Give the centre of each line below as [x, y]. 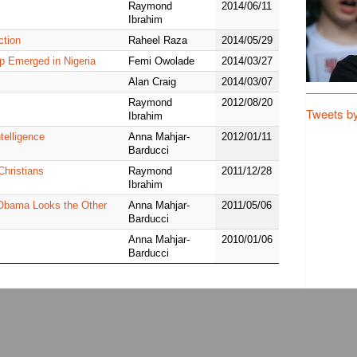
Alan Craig [152, 82]
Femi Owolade [161, 61]
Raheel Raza [158, 41]
